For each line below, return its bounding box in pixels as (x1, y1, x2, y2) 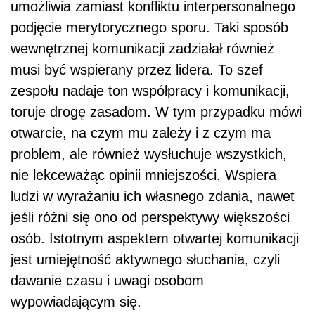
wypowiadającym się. (11, 294, 141, 310)
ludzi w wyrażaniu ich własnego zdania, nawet (11, 188, 295, 205)
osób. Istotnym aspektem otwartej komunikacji (11, 231, 299, 247)
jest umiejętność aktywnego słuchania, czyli (11, 252, 280, 268)
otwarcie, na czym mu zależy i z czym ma (11, 125, 271, 141)
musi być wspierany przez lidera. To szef (11, 62, 263, 78)
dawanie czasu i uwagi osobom (11, 273, 204, 289)
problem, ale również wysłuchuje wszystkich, (11, 146, 287, 162)
